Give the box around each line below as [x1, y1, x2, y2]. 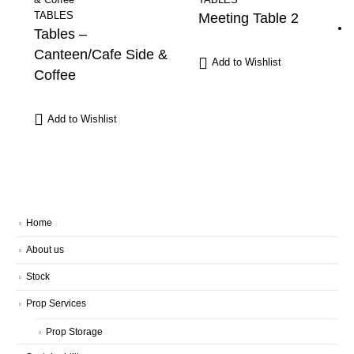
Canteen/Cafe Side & [34, 46, 168, 62]
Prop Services [26, 298, 86, 309]
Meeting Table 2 [198, 10, 299, 27]
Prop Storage [46, 326, 103, 337]
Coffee [34, 66, 77, 83]
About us [26, 244, 64, 255]
